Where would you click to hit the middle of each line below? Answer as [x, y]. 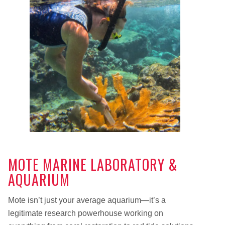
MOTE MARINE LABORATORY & [93, 164]
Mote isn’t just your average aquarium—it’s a [87, 200]
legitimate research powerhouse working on [85, 213]
